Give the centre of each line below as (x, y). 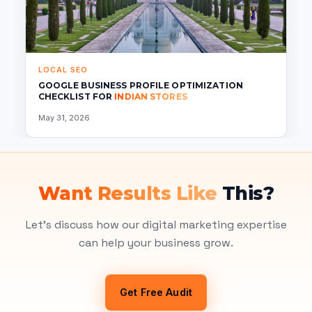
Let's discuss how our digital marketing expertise (156, 224)
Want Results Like (127, 193)
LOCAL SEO (63, 70)
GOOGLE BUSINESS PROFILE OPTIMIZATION (140, 86)
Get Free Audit (156, 292)
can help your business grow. (156, 242)
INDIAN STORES (151, 97)
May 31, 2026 (64, 117)
